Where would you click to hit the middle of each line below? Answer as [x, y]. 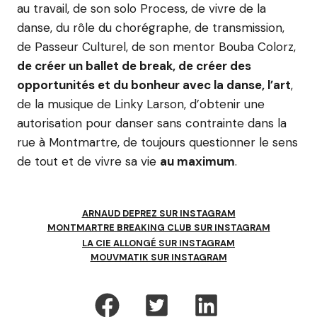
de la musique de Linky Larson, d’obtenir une [141, 104]
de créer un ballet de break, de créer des [134, 66]
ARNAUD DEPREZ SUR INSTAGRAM [158, 213]
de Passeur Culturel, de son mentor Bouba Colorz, [156, 47]
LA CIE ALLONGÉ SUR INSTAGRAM [158, 243]
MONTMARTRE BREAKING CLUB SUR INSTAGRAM [158, 227]
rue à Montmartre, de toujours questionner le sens [157, 142]
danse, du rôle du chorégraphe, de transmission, [151, 28]
